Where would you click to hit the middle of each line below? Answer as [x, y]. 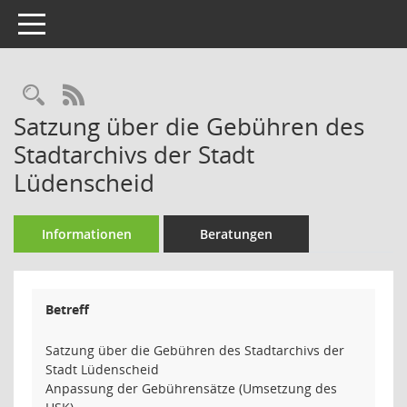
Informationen [86, 234]
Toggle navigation [71, 22]
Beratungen [236, 234]
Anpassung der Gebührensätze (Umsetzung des [191, 388]
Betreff [67, 309]
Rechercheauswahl [138, 95]
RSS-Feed [130, 95]
